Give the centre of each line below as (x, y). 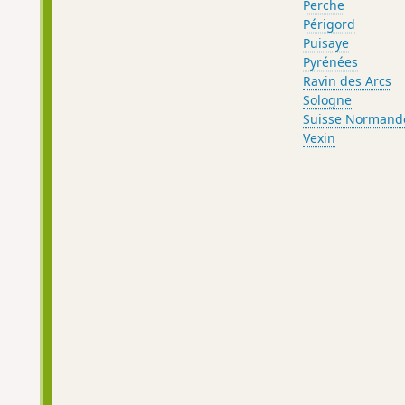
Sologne (328, 99)
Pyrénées (331, 61)
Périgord (330, 24)
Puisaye (326, 42)
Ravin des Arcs (348, 80)
